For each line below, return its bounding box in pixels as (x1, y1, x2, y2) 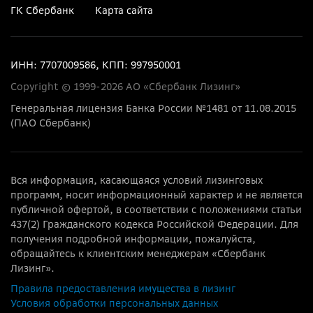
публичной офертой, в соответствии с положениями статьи (10, 203, 302, 216)
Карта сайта (95, 3, 153, 17)
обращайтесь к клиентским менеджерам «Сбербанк (10, 247, 265, 260)
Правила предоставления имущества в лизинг (10, 282, 235, 295)
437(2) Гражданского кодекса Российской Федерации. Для (10, 217, 298, 231)
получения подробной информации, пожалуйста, (10, 232, 256, 245)
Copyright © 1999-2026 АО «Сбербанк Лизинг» (10, 80, 240, 93)
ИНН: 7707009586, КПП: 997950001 (10, 58, 181, 71)
